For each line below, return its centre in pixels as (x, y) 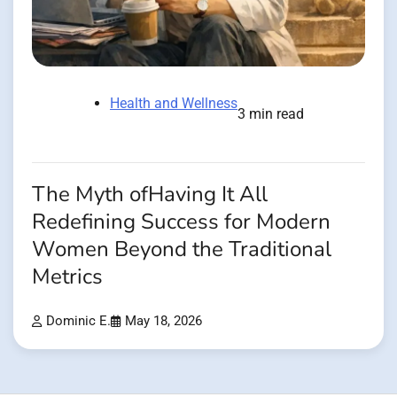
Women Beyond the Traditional (182, 249)
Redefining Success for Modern (181, 222)
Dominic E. (78, 322)
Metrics (67, 276)
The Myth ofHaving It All (150, 194)
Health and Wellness (174, 103)
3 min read (271, 113)
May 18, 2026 (163, 322)
